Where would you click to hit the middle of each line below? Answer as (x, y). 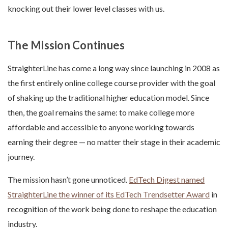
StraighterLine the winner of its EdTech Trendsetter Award (109, 194)
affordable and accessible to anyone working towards (101, 127)
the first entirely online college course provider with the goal (111, 82)
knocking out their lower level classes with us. (87, 8)
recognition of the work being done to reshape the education (112, 209)
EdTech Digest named (167, 179)
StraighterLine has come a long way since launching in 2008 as (114, 68)
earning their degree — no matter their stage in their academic (114, 141)
